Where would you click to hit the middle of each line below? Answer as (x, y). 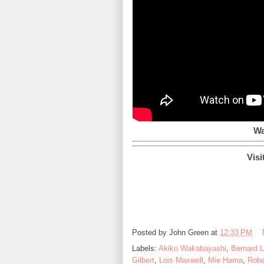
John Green (189, 232)
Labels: (145, 248)
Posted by (151, 232)
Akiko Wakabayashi (192, 248)
